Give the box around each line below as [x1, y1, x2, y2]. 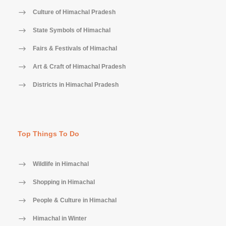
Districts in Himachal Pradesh [33, 81, 119, 88]
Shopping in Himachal [33, 178, 95, 186]
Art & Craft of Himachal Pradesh [33, 63, 126, 70]
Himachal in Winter [33, 214, 87, 222]
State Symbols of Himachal [33, 26, 110, 34]
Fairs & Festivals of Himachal [33, 44, 117, 52]
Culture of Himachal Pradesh [33, 8, 116, 16]
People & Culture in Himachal [33, 196, 117, 204]
